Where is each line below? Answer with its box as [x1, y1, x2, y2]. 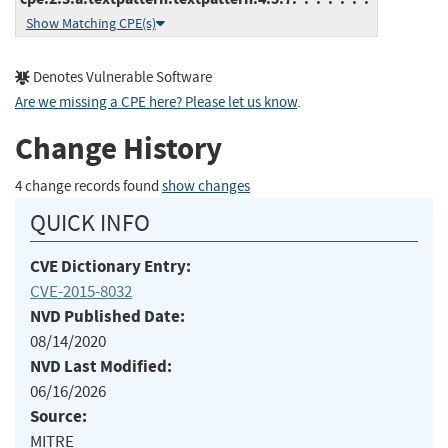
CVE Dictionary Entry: [30, 254, 191, 278]
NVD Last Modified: [30, 354, 172, 378]
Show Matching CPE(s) [26, 14, 156, 32]
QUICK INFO [30, 207, 150, 238]
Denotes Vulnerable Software [30, 67, 212, 87]
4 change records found [15, 176, 162, 196]
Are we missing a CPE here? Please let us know [15, 92, 297, 112]
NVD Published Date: [30, 304, 185, 328]
